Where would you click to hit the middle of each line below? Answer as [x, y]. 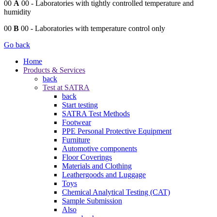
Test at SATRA [66, 87]
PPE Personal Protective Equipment [117, 131]
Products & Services [54, 70]
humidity [17, 12]
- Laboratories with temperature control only [97, 28]
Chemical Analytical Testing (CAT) [116, 192]
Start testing [80, 105]
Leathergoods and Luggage [104, 174]
